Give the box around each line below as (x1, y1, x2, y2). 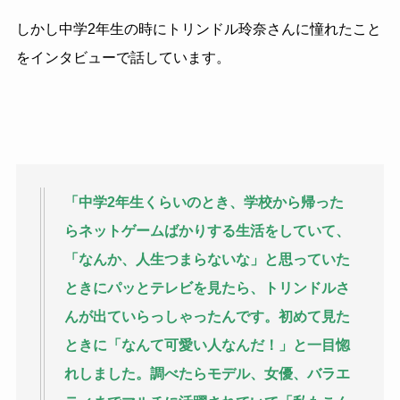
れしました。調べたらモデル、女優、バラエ (63, 366, 350, 382)
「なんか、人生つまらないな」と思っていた (63, 252, 350, 268)
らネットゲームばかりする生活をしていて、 (63, 223, 350, 239)
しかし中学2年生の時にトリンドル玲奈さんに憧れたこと (15, 21, 381, 37)
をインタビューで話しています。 (15, 49, 230, 65)
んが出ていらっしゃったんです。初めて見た (63, 309, 350, 325)
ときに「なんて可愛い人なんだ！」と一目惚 (63, 337, 350, 354)
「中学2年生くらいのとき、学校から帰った (63, 195, 344, 211)
